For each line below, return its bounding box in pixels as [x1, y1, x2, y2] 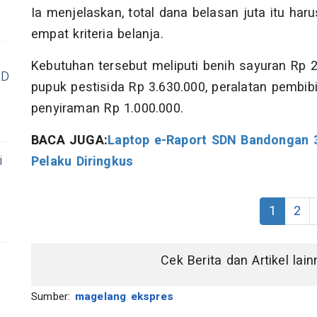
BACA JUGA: [31, 130, 108, 150]
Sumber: [31, 288, 75, 304]
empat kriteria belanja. [31, 24, 163, 44]
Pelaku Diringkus [31, 151, 134, 171]
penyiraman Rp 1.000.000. [31, 98, 183, 118]
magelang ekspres [74, 288, 174, 304]
